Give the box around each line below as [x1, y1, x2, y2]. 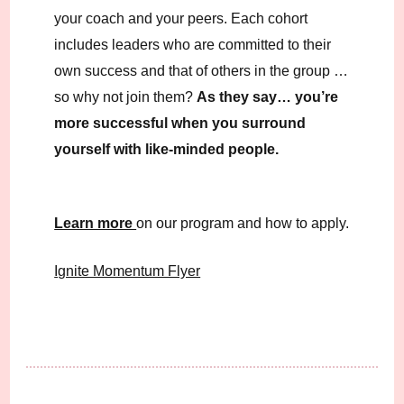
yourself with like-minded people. [54, 142, 280, 158]
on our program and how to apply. [136, 216, 350, 232]
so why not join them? [54, 89, 197, 106]
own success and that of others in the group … [54, 63, 349, 79]
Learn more [54, 216, 137, 232]
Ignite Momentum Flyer [54, 263, 201, 280]
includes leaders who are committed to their [54, 37, 332, 53]
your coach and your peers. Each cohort [54, 11, 308, 27]
